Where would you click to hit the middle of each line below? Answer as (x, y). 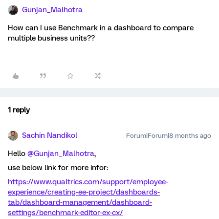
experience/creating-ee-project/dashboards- (84, 192)
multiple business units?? (51, 38)
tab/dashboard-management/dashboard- (80, 202)
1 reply (19, 110)
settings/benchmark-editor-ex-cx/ (66, 213)
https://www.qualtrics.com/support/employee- (88, 182)
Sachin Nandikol (50, 135)
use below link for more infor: (58, 168)
